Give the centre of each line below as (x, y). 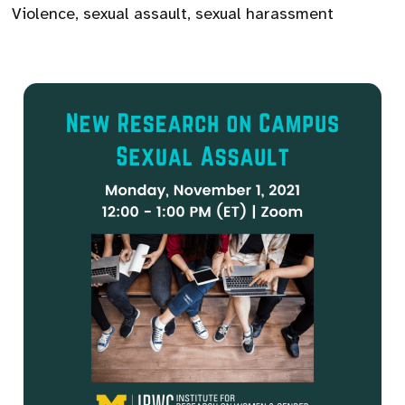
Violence (44, 14)
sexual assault (136, 14)
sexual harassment (265, 14)
